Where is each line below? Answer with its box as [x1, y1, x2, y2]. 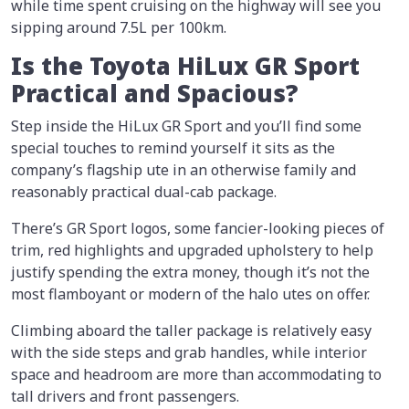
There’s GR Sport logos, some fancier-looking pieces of [11, 217, 384, 238]
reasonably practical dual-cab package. [11, 181, 277, 202]
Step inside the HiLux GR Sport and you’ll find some [11, 115, 362, 136]
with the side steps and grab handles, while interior [11, 341, 367, 362]
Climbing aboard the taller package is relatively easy [11, 320, 372, 341]
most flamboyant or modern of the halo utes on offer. [11, 283, 370, 304]
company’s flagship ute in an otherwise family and [11, 159, 356, 180]
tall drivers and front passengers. [11, 385, 239, 406]
